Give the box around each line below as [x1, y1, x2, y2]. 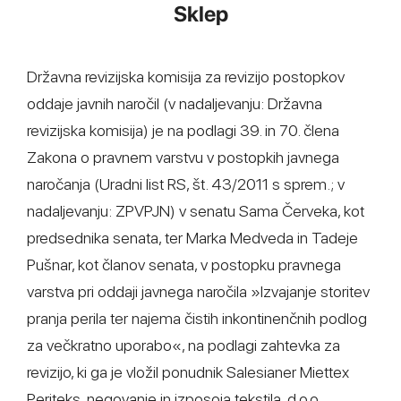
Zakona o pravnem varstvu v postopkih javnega [27, 148, 339, 166]
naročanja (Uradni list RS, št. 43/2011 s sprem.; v [27, 175, 345, 193]
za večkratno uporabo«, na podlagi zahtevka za [27, 336, 340, 354]
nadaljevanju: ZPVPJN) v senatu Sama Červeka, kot [27, 201, 364, 220]
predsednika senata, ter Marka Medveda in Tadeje [27, 228, 358, 247]
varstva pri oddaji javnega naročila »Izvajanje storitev [27, 282, 370, 301]
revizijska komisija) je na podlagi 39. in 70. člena [27, 121, 339, 140]
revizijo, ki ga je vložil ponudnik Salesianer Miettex [27, 363, 349, 381]
